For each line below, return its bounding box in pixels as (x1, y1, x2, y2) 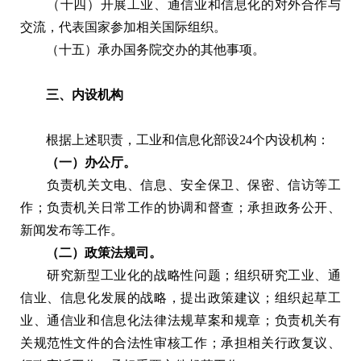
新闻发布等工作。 (20, 222, 123, 237)
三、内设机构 (20, 87, 123, 102)
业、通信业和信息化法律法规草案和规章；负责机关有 (20, 313, 341, 327)
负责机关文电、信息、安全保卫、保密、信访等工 (20, 177, 341, 192)
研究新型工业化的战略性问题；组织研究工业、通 (20, 268, 341, 282)
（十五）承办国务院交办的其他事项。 (20, 42, 265, 56)
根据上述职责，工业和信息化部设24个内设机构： (20, 132, 330, 147)
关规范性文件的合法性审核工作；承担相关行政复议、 (20, 335, 341, 350)
